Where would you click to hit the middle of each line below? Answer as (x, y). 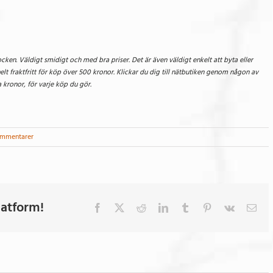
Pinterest (228, 207)
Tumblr (204, 207)
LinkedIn (185, 207)
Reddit (158, 207)
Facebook (121, 207)
